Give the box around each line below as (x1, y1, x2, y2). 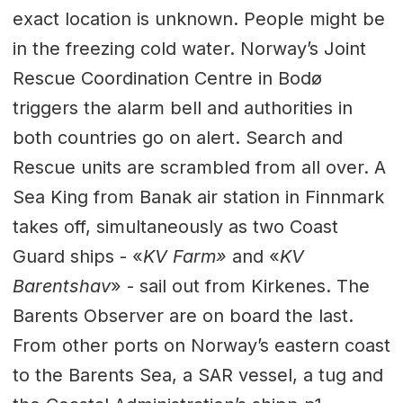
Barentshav (12, 274, 111, 297)
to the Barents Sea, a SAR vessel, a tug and (12, 363, 383, 386)
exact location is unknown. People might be (12, 7, 385, 30)
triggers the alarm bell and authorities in (12, 96, 353, 119)
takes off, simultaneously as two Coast (12, 215, 338, 237)
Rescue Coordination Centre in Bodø (12, 67, 322, 89)
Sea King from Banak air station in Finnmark (12, 185, 384, 208)
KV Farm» (142, 245, 227, 267)
